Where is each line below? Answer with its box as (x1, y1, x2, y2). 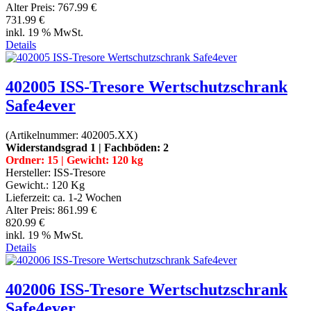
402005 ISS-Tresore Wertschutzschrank (6, 77, 287, 96)
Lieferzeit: (6, 191, 53, 203)
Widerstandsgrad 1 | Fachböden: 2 (6, 141, 169, 153)
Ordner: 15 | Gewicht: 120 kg (6, 153, 143, 166)
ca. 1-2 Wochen (53, 191, 121, 203)
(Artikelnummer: (6, 128, 81, 141)
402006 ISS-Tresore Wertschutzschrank (6, 280, 287, 299)
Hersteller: (6, 166, 53, 178)
